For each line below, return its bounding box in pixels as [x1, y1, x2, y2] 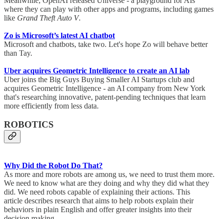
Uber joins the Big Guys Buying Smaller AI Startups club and [4, 75, 195, 84]
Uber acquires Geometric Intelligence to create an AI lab [4, 66, 190, 75]
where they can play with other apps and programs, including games [4, 4, 214, 13]
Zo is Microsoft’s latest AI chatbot [4, 31, 115, 40]
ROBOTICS [4, 119, 54, 130]
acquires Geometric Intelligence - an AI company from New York [4, 84, 205, 92]
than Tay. [4, 48, 36, 57]
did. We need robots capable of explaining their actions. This [4, 188, 190, 197]
